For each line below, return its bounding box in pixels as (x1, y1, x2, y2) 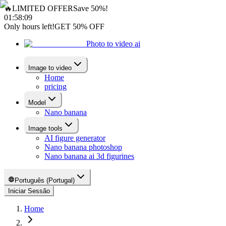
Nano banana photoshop (44, 143, 122, 151)
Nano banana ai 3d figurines (44, 152, 134, 160)
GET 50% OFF (54, 22, 104, 31)
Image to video (28, 64, 72, 72)
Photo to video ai (86, 39, 140, 48)
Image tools (28, 125, 63, 132)
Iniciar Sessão (8, 187, 50, 195)
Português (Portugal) (15, 177, 75, 184)
